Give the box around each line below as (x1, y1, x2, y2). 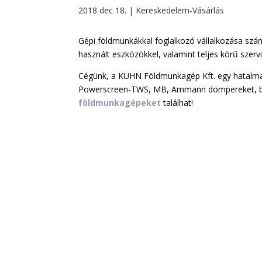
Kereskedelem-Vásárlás (136, 4, 225, 16)
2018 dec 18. (78, 4, 127, 16)
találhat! (163, 97, 194, 109)
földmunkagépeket (78, 97, 161, 109)
